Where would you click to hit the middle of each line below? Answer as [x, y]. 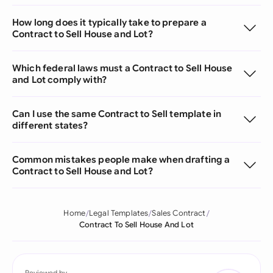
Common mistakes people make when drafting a [121, 159]
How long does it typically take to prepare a [109, 22]
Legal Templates [119, 213]
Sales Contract [179, 213]
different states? [50, 125]
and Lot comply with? [60, 80]
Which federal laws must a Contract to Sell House [122, 68]
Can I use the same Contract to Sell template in [117, 114]
